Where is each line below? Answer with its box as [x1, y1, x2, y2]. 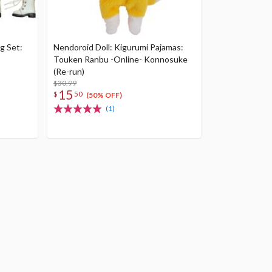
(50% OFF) [86, 90, 122, 100]
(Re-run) [53, 66, 84, 76]
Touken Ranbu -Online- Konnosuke [53, 54, 188, 64]
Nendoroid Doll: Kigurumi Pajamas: [53, 42, 183, 52]
